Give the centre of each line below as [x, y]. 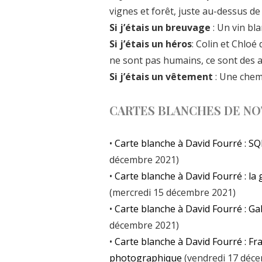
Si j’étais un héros [151, 44]
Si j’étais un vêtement [162, 76]
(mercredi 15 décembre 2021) [173, 192]
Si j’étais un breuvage [161, 27]
